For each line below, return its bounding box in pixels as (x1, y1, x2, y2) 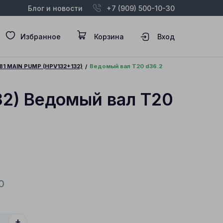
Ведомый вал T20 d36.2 (90, 63, 162, 70)
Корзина (94, 32, 124, 41)
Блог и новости (28, 3, 83, 12)
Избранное (20, 32, 61, 41)
